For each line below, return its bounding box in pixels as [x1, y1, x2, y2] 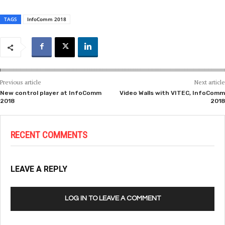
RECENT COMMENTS [11, 129, 87, 141]
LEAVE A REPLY [11, 164, 67, 174]
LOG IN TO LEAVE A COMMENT [64, 195, 161, 202]
